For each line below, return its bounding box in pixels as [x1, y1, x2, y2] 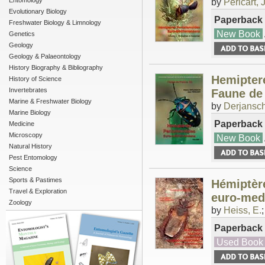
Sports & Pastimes [9, 176, 62, 183]
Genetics [9, 30, 35, 37]
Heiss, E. [224, 205, 261, 216]
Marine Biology [9, 109, 51, 116]
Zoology [9, 199, 32, 206]
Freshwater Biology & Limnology [9, 19, 101, 26]
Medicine [9, 120, 34, 127]
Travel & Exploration [9, 188, 67, 195]
